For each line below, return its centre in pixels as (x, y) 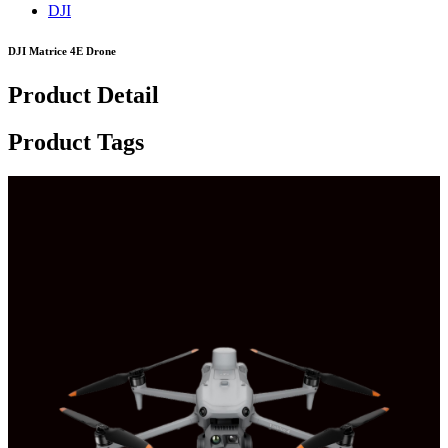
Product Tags (76, 141)
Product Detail (83, 94)
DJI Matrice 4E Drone (62, 50)
